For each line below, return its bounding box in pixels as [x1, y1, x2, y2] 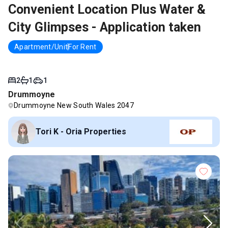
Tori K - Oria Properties [36, 127, 126, 137]
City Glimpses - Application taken [8, 20, 201, 35]
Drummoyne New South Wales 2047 [14, 101, 134, 110]
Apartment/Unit [14, 43, 68, 51]
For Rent [68, 43, 97, 51]
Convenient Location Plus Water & [8, 2, 206, 17]
